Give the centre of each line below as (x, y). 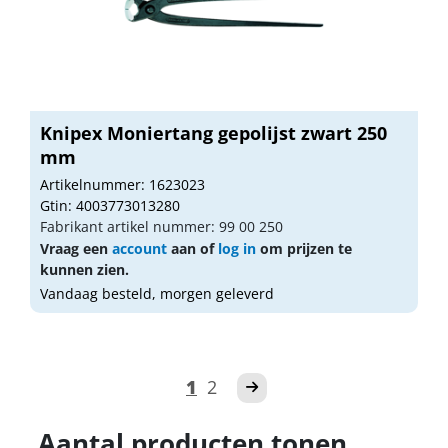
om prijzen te (304, 248)
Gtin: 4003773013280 (110, 205)
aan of (192, 248)
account (139, 248)
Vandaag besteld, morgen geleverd (157, 293)
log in (237, 248)
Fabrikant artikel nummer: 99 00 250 (161, 226)
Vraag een (76, 248)
